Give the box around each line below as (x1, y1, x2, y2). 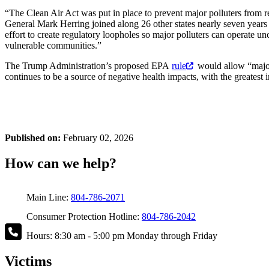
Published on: (5, 133, 61, 144)
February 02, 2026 (61, 133, 133, 144)
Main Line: (22, 192, 71, 202)
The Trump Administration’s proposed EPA (5, 61, 172, 71)
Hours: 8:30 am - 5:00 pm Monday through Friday (22, 230, 217, 241)
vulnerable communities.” (5, 40, 101, 51)
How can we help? (5, 156, 116, 172)
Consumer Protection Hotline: (22, 211, 142, 222)
